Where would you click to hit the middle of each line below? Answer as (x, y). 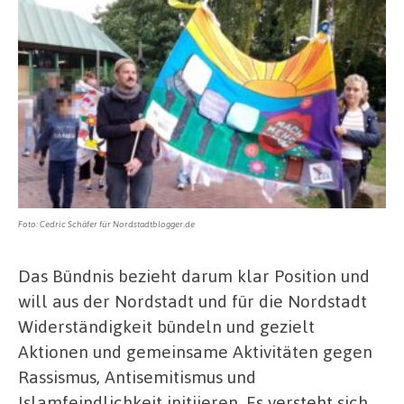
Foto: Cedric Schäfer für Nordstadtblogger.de (106, 223)
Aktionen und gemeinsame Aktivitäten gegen (195, 351)
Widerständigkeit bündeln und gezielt (166, 326)
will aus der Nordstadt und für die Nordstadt (193, 300)
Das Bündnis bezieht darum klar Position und (194, 275)
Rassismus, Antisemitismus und (137, 376)
